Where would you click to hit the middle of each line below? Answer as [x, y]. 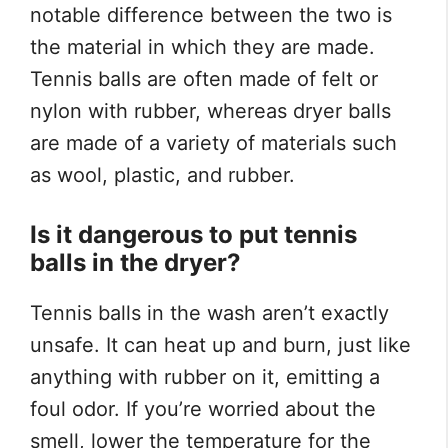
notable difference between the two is [211, 15]
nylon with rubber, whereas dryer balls [210, 111]
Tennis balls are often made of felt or [204, 79]
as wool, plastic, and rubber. [162, 175]
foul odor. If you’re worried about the [203, 409]
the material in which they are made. [202, 47]
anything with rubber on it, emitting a [205, 377]
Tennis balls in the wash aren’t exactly [209, 313]
